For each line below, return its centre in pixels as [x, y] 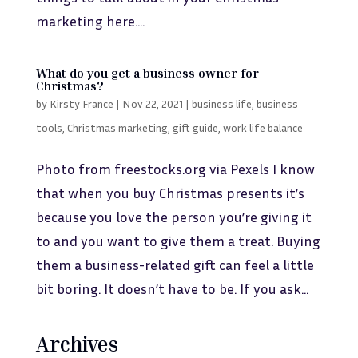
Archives [77, 344]
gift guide [195, 127]
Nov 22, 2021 [152, 103]
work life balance [263, 127]
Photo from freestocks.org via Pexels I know [175, 169]
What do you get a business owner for [147, 73]
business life [221, 103]
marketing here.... [90, 21]
